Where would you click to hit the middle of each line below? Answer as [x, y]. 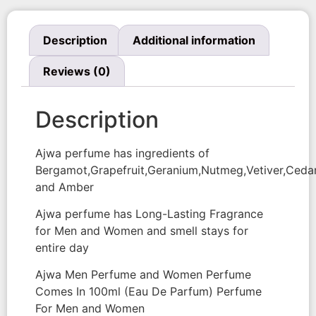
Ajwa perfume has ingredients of [122, 153]
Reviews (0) [77, 71]
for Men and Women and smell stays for [142, 230]
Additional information [194, 41]
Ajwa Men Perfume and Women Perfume [143, 275]
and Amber [65, 187]
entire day [62, 247]
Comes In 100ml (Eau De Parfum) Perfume [148, 292]
